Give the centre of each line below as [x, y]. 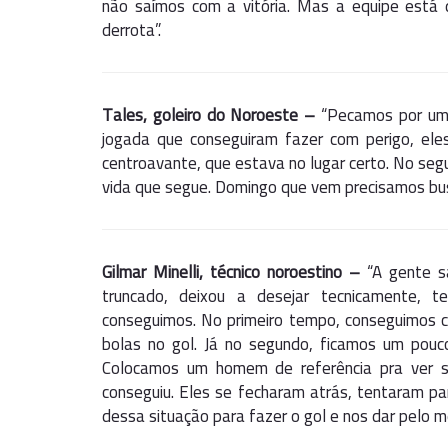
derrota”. [131, 30]
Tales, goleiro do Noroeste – [209, 115]
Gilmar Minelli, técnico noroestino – [231, 272]
